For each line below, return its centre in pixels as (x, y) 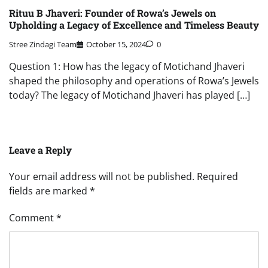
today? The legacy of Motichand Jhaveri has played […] (130, 95)
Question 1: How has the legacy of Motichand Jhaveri (127, 67)
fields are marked (49, 191)
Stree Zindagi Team (43, 45)
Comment (33, 218)
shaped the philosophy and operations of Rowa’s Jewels (134, 81)
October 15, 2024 (116, 45)
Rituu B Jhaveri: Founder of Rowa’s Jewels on (112, 13)
